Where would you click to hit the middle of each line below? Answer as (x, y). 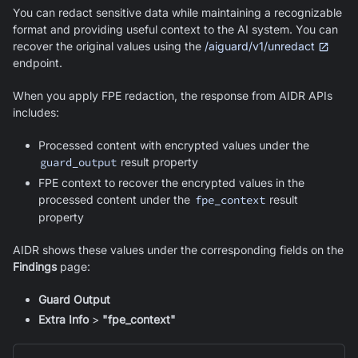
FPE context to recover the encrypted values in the (171, 182)
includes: (36, 112)
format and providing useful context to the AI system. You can (175, 29)
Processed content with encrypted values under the (174, 145)
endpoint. (38, 62)
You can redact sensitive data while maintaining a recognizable (177, 12)
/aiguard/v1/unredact (260, 46)
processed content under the (116, 199)
